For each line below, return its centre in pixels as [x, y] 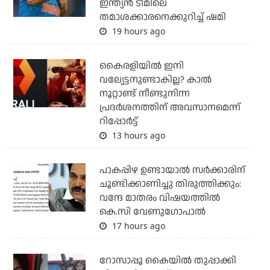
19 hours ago [137, 31]
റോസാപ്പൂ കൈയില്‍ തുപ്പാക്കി [168, 261]
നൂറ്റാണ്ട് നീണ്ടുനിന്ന [144, 94]
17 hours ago [137, 226]
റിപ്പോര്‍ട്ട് [118, 122]
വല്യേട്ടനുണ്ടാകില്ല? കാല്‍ [155, 80]
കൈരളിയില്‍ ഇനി [141, 66]
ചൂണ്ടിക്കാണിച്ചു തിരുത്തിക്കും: [170, 184]
